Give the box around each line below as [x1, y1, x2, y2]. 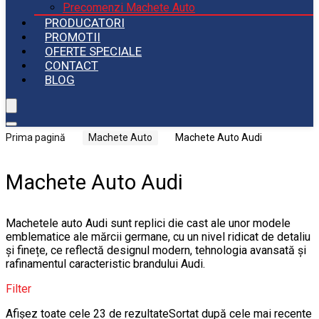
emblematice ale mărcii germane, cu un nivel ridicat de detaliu [6, 230, 310, 244]
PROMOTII [45, 30, 100, 44]
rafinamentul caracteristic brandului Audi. [6, 257, 205, 271]
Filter [6, 282, 31, 296]
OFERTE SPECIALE [45, 44, 142, 58]
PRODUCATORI [45, 16, 125, 30]
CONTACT [45, 58, 98, 73]
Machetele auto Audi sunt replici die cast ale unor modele [6, 216, 291, 230]
